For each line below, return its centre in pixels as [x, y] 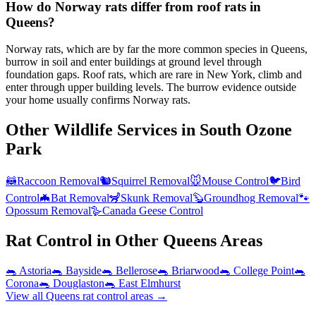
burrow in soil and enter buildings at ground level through [134, 62]
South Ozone [246, 130]
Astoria [35, 270]
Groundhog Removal [251, 198]
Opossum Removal [48, 211]
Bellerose [136, 270]
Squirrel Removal [151, 181]
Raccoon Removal [58, 181]
